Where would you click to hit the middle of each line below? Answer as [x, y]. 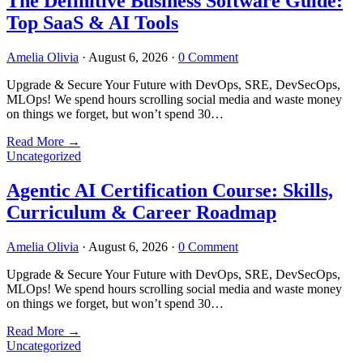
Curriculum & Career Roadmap [141, 212]
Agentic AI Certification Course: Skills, [170, 190]
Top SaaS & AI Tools [92, 23]
